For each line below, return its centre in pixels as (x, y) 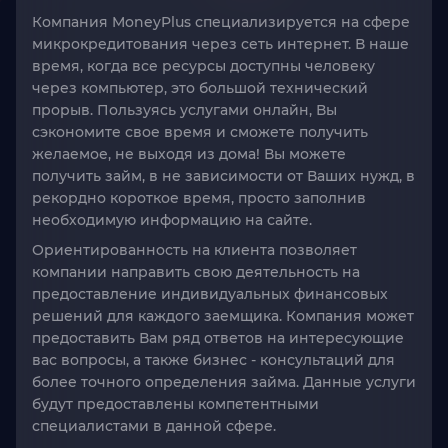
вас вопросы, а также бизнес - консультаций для (213, 360)
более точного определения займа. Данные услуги (224, 382)
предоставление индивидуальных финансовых (210, 294)
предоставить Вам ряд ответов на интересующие (218, 338)
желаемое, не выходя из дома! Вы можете (189, 154)
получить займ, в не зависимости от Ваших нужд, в (223, 176)
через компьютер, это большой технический (200, 88)
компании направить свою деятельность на (196, 272)
